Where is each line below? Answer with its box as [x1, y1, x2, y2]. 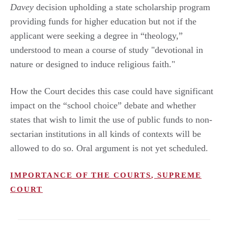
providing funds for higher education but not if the [10, 16, 196, 26]
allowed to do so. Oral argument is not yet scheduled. [10, 142, 208, 153]
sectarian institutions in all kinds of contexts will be [10, 128, 201, 139]
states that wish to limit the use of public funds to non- [10, 114, 212, 125]
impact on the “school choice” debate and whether [10, 100, 196, 110]
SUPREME [154, 170, 202, 179]
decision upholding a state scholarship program [34, 2, 210, 12]
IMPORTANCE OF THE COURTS [10, 170, 151, 179]
